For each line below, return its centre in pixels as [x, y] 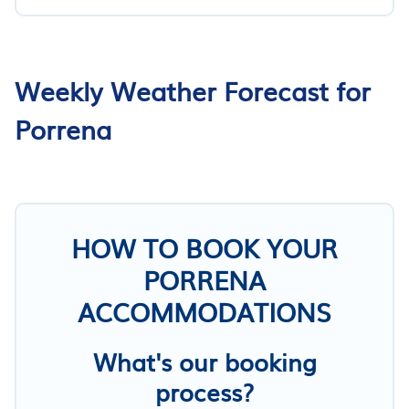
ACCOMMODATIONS [204, 311]
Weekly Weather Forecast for [193, 90]
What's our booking [204, 361]
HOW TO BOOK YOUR [204, 247]
